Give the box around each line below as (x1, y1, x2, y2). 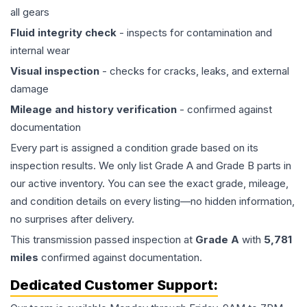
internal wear (10, 44, 70, 58)
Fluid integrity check (10, 26, 116, 40)
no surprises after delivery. (10, 212, 134, 226)
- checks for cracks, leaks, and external (99, 64, 289, 78)
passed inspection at (92, 233, 195, 247)
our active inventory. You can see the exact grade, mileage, (10, 177, 288, 191)
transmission (33, 233, 92, 247)
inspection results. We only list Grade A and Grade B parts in (10, 159, 291, 173)
